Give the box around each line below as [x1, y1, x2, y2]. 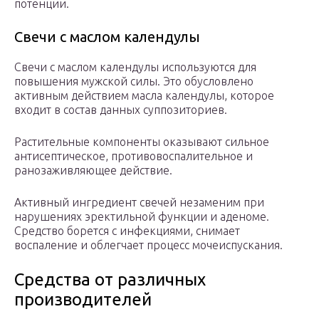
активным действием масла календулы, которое [14, 89, 274, 103]
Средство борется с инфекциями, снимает [14, 224, 240, 238]
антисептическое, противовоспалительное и [14, 150, 253, 163]
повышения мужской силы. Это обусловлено [14, 75, 253, 88]
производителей [14, 290, 152, 310]
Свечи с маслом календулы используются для [14, 61, 256, 74]
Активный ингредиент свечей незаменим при [14, 196, 264, 209]
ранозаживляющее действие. [14, 164, 172, 177]
